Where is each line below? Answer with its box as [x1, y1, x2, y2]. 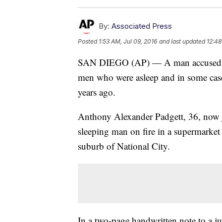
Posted [78, 38, 99, 46]
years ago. [78, 86, 115, 99]
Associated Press [111, 21, 172, 31]
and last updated [159, 38, 205, 46]
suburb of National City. [78, 140, 170, 153]
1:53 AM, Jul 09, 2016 [99, 38, 157, 46]
